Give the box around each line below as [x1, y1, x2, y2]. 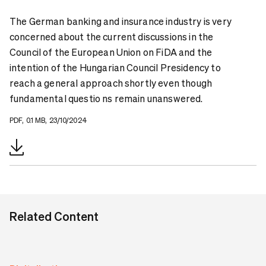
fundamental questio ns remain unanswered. [9, 91, 203, 104]
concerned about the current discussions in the [9, 30, 214, 43]
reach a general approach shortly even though [9, 76, 213, 89]
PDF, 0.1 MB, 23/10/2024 [9, 115, 87, 125]
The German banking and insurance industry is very [9, 14, 232, 27]
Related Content [9, 208, 99, 224]
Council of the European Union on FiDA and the [9, 45, 213, 58]
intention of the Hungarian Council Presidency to [9, 61, 221, 74]
